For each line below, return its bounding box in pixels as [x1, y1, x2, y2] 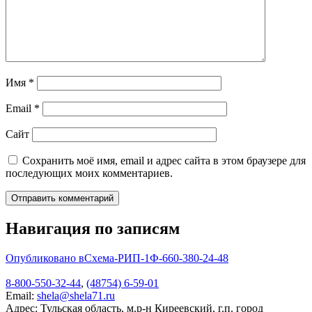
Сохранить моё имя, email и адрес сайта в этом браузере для [22, 155, 306, 167]
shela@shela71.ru [37, 290, 115, 302]
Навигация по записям [6, 219, 180, 238]
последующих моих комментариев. [6, 167, 173, 180]
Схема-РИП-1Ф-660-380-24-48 [84, 252, 228, 265]
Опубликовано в [6, 252, 84, 265]
